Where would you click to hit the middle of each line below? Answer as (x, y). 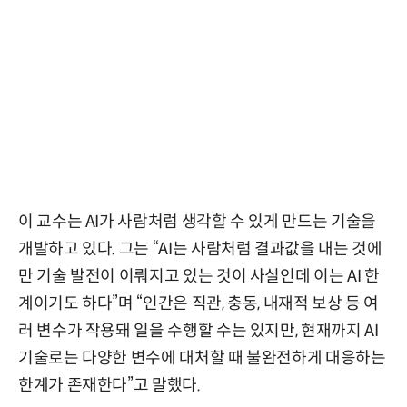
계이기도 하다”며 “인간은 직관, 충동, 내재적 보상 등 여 (199, 304)
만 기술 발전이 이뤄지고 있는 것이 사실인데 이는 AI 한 (199, 277)
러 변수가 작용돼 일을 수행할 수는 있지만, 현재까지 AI (199, 331)
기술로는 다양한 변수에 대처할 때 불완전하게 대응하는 (202, 358)
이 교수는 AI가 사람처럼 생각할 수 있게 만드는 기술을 (197, 222)
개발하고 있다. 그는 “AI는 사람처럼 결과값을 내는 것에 (200, 249)
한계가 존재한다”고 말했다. (109, 386)
